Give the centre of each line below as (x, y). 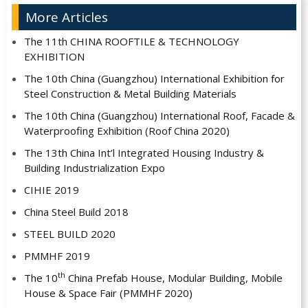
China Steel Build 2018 (76, 212)
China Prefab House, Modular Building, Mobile (174, 278)
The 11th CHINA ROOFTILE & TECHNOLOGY (131, 42)
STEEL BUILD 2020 (69, 234)
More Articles (67, 18)
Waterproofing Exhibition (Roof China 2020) (126, 131)
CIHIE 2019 (51, 190)
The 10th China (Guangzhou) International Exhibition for (154, 79)
